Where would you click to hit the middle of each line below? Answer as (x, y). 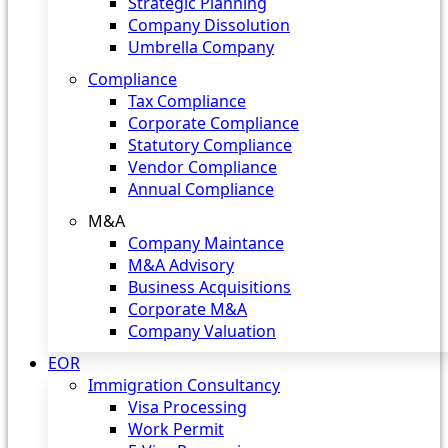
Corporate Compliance (213, 123)
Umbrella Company (201, 47)
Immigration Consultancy (184, 385)
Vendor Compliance (202, 167)
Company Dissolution (209, 25)
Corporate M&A (187, 309)
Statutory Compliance (210, 145)
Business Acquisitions (209, 287)
